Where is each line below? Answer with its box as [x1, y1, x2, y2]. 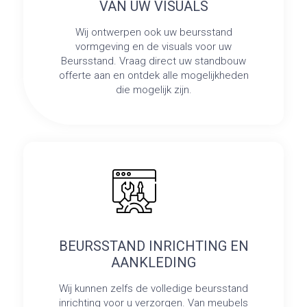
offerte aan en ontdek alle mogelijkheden [58, 69, 249, 82]
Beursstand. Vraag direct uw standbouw [61, 55, 246, 68]
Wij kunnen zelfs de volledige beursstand [59, 282, 248, 295]
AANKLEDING [111, 254, 196, 271]
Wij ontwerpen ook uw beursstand [75, 26, 232, 39]
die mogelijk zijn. [115, 84, 192, 97]
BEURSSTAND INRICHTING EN [58, 237, 249, 254]
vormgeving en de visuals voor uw [75, 40, 232, 53]
